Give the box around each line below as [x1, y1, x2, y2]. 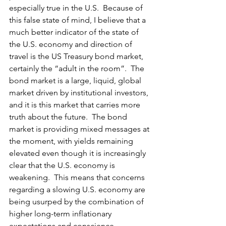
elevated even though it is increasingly [9, 148, 148, 158]
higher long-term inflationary [9, 209, 114, 219]
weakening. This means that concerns [9, 173, 147, 183]
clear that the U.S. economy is [9, 160, 117, 171]
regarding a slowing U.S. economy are [9, 185, 147, 195]
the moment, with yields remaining [9, 136, 135, 146]
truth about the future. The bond [9, 112, 129, 122]
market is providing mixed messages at [9, 124, 151, 134]
